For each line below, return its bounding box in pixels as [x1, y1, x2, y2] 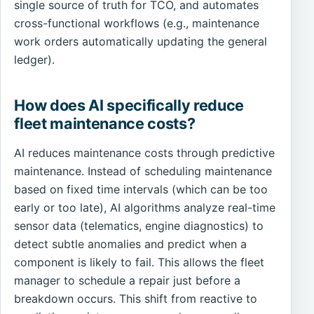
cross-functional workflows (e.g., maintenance [14, 15, 260, 30]
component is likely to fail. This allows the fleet [14, 254, 265, 269]
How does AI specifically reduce [14, 95, 245, 114]
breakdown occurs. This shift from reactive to [14, 291, 258, 306]
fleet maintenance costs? [14, 114, 196, 132]
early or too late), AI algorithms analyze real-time [14, 200, 276, 214]
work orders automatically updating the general [14, 34, 268, 48]
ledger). [14, 52, 55, 67]
